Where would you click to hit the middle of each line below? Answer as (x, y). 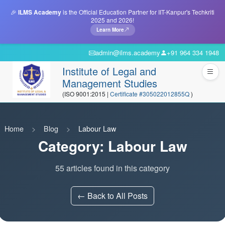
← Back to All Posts (113, 196)
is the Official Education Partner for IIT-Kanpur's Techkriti (138, 12)
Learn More (110, 30)
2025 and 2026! (113, 20)
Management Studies (110, 83)
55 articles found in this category (113, 168)
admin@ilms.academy (128, 52)
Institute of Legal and (109, 71)
